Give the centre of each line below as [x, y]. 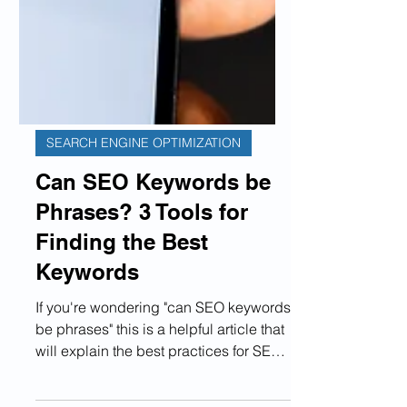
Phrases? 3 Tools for [142, 284]
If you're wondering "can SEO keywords [163, 380]
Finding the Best [122, 314]
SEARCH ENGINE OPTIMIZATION [144, 215]
